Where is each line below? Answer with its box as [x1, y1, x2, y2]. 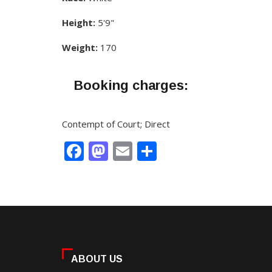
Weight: [62, 41, 98, 53]
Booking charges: [74, 77, 188, 93]
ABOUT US [71, 253, 123, 264]
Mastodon [108, 137, 200, 164]
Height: [62, 16, 95, 29]
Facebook [84, 137, 169, 164]
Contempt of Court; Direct [62, 117, 170, 130]
